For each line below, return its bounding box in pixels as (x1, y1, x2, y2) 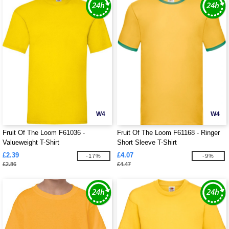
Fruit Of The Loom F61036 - (3, 129, 85, 136)
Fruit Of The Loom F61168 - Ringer (117, 129, 220, 136)
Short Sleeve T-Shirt (117, 139, 177, 146)
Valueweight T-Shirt (3, 139, 59, 146)
